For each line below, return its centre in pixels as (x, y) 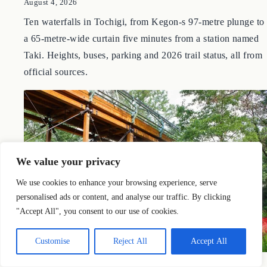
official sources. (56, 103)
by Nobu (39, 19)
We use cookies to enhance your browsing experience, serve (117, 183)
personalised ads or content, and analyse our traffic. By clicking (123, 197)
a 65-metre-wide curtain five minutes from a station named (142, 69)
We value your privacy (68, 162)
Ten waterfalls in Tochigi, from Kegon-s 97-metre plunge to (144, 52)
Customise (53, 241)
